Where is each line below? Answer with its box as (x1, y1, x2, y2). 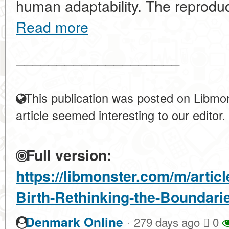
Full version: (22, 145, 111, 166)
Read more (16, 16, 88, 37)
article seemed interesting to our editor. (16, 106, 225, 124)
